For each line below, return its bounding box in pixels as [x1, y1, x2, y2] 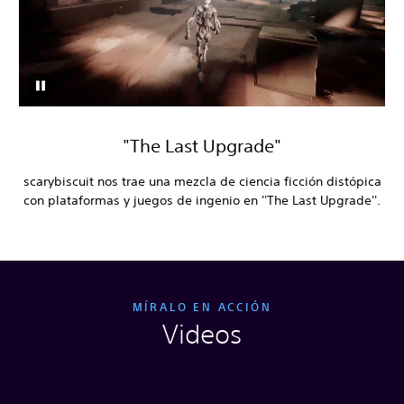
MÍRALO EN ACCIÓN [132, 298, 272, 314]
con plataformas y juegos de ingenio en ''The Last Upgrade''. [23, 191, 381, 208]
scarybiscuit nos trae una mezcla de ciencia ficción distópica [23, 172, 381, 189]
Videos [162, 317, 242, 350]
